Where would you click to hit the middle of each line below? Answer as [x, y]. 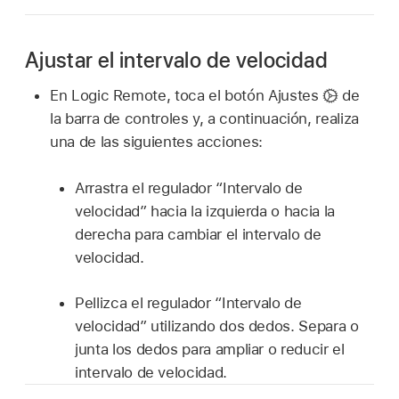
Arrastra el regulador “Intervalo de [189, 187]
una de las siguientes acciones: [156, 142]
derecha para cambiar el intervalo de [198, 234]
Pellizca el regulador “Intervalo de [188, 303]
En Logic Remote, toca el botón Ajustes [187, 96]
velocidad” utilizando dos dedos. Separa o [217, 326]
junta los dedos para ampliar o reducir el [210, 350]
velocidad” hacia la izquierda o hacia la [205, 211]
